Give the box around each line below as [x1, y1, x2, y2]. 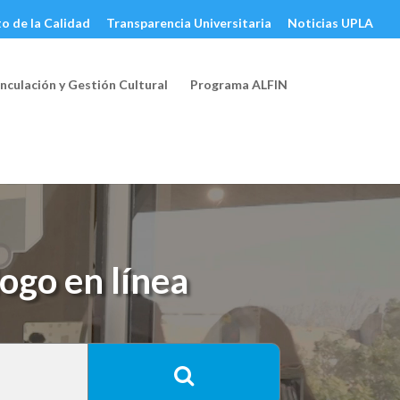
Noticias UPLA [287, 14, 373, 30]
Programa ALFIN [190, 77, 287, 92]
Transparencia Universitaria [106, 14, 271, 30]
